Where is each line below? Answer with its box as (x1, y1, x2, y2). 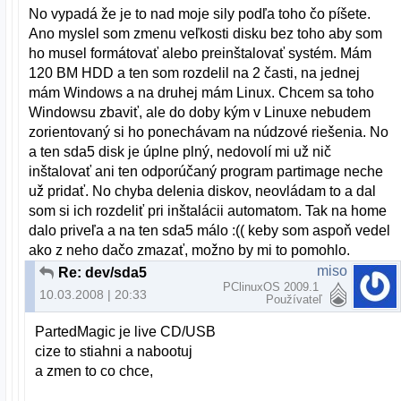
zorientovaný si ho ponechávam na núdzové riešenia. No (29, 124, 389, 140)
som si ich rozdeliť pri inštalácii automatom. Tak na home (29, 202, 388, 218)
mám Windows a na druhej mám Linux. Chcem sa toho (29, 84, 375, 100)
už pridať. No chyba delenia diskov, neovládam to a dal (29, 183, 377, 199)
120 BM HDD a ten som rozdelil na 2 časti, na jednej (29, 64, 361, 81)
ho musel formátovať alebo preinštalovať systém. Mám (29, 45, 372, 61)
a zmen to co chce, (35, 363, 154, 380)
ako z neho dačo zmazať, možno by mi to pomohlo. (29, 242, 351, 258)
